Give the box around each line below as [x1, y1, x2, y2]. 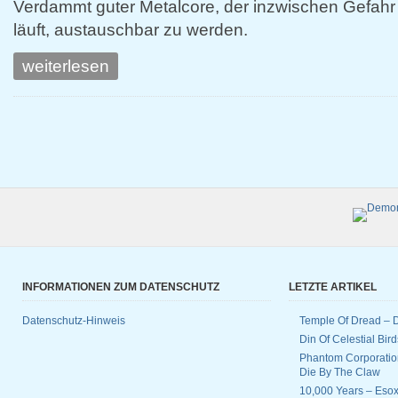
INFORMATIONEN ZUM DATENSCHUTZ [22, 281, 219, 293]
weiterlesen [22, 57, 109, 76]
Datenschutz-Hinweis [22, 314, 125, 327]
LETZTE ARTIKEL [289, 281, 377, 293]
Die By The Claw [299, 366, 380, 378]
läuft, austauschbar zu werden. [13, 20, 248, 39]
